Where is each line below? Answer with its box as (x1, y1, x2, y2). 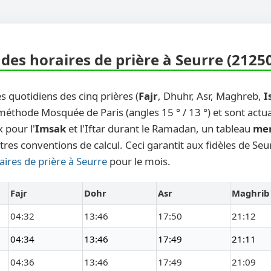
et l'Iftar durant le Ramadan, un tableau (66, 122, 253, 136)
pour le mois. (107, 154, 171, 169)
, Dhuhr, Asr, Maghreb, (158, 89, 264, 103)
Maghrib (232, 187, 269, 200)
